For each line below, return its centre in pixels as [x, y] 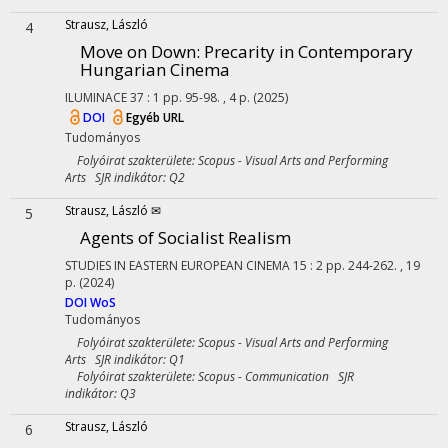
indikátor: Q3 [100, 393]
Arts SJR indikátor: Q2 [125, 177]
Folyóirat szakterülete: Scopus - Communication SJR [209, 376]
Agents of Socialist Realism [185, 237]
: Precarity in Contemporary [304, 51]
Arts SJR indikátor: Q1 [125, 359]
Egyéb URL [155, 118]
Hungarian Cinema [155, 69]
